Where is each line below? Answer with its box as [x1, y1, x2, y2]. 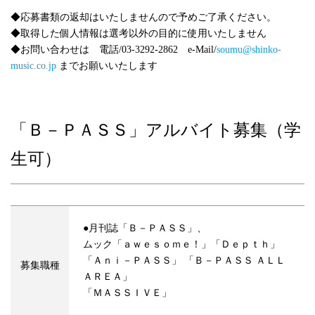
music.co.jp [11, 60, 56, 72]
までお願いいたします [56, 60, 157, 72]
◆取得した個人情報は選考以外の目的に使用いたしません [11, 28, 266, 39]
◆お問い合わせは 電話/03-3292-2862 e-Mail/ [11, 44, 217, 56]
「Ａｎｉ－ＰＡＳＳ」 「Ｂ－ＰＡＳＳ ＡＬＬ [83, 255, 285, 266]
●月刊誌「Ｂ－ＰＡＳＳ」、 [83, 223, 207, 234]
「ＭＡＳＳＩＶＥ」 [83, 288, 172, 299]
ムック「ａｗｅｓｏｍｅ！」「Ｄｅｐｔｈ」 [83, 239, 280, 250]
